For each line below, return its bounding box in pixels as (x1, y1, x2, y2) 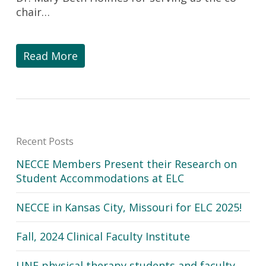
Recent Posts (15, 135, 74, 148)
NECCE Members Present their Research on (15, 157, 237, 171)
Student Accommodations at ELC (15, 171, 184, 185)
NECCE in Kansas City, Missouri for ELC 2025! (15, 200, 242, 214)
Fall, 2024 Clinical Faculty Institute (15, 229, 190, 243)
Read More (23, 49, 78, 63)
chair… (15, 5, 50, 19)
